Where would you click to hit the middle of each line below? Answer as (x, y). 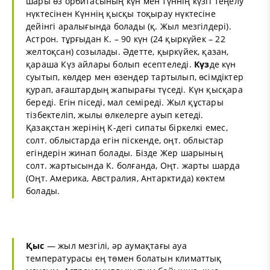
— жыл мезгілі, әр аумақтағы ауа (115, 245)
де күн (223, 64)
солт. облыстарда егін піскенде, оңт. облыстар (125, 140)
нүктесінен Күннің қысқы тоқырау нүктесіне (121, 13)
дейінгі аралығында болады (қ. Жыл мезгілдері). (129, 26)
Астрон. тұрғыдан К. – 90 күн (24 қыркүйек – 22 (126, 39)
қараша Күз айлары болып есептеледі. (110, 64)
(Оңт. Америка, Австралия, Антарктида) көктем (126, 178)
